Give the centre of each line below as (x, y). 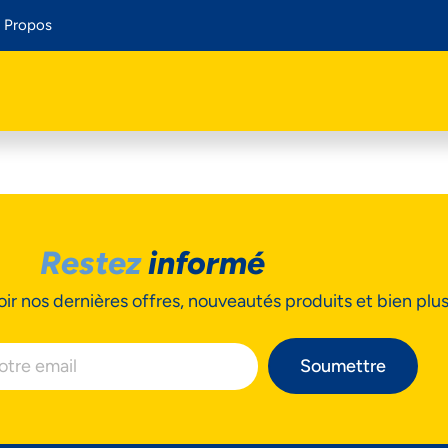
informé (206, 263)
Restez (93, 263)
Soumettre (343, 366)
